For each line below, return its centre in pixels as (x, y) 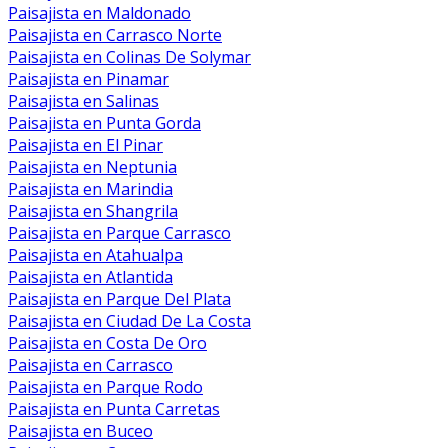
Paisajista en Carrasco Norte (115, 35)
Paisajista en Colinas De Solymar (129, 57)
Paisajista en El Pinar (85, 145)
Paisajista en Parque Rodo (105, 387)
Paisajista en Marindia (90, 189)
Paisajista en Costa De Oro (107, 343)
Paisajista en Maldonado (99, 13)
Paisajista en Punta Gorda (104, 123)
